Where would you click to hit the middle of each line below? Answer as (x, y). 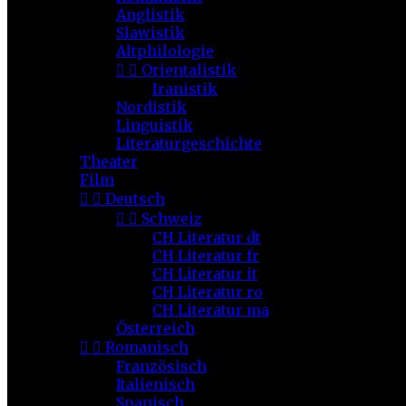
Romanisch (147, 347)
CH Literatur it (205, 274)
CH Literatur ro (208, 292)
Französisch (161, 366)
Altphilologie (165, 51)
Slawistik (150, 33)
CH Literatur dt (207, 237)
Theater (109, 161)
